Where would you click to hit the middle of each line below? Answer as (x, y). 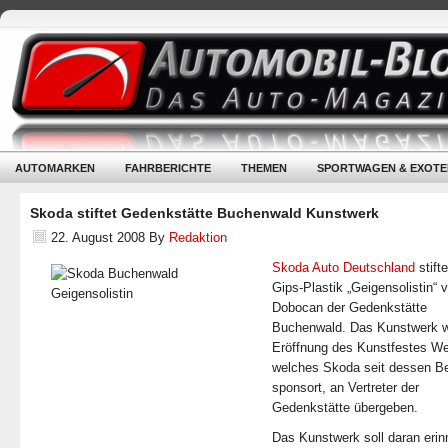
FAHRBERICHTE (168, 168)
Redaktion (198, 237)
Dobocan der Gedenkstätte (349, 307)
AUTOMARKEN (55, 168)
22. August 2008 (98, 237)
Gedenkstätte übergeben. (345, 407)
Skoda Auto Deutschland (343, 267)
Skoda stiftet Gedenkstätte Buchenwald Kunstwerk (204, 213)
